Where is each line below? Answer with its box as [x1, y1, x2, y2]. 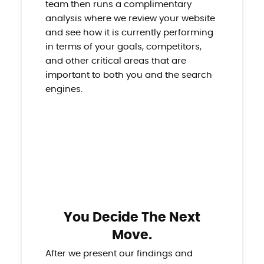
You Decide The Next [64, 210, 200, 224]
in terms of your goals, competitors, [45, 42, 202, 51]
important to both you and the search [45, 70, 212, 80]
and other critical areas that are [45, 56, 186, 65]
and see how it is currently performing [45, 28, 213, 37]
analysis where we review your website [45, 14, 215, 23]
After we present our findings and [45, 249, 193, 258]
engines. [45, 84, 82, 94]
